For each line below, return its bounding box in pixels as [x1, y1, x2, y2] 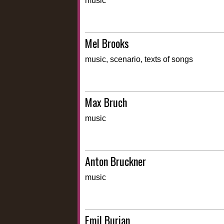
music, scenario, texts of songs [85, 55, 193, 64]
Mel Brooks [85, 35, 129, 51]
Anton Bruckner [85, 153, 146, 169]
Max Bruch [85, 94, 127, 110]
